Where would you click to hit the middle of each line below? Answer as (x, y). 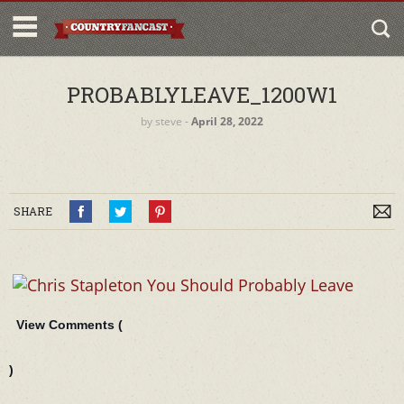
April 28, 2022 (227, 121)
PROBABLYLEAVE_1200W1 (202, 95)
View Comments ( (69, 325)
